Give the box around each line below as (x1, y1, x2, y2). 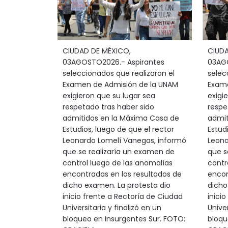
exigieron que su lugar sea (62, 91, 155, 101)
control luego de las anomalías (62, 158, 173, 168)
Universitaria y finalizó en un (62, 203, 161, 213)
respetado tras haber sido (62, 102, 154, 112)
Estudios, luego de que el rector (62, 124, 174, 134)
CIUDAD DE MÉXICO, (62, 46, 131, 56)
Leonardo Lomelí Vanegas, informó (62, 135, 186, 146)
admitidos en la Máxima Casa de (62, 113, 179, 123)
